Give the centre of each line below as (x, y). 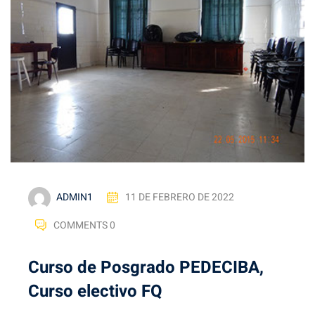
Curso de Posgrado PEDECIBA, (146, 267)
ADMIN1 (75, 198)
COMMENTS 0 (84, 225)
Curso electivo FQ (95, 291)
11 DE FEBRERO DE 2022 (180, 198)
